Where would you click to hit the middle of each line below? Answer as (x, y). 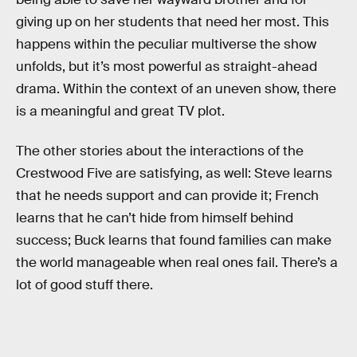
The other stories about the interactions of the (160, 151)
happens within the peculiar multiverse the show (166, 45)
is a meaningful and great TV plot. (120, 112)
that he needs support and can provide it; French (167, 196)
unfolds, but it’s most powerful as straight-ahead (167, 67)
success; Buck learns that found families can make (174, 240)
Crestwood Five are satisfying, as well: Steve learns (174, 173)
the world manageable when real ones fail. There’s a (177, 263)
